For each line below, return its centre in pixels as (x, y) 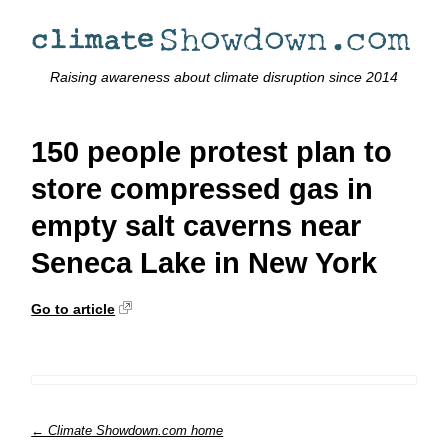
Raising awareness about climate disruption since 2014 (224, 77)
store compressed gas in (202, 189)
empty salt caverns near (196, 226)
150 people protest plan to (212, 152)
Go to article (73, 308)
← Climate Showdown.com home (127, 430)
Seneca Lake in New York (204, 263)
